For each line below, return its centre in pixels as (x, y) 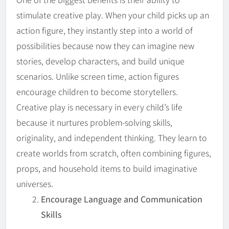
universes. (35, 183)
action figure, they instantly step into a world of (105, 30)
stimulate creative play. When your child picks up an (113, 15)
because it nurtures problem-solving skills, (94, 122)
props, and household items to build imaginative (107, 168)
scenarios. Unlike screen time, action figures (98, 76)
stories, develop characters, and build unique (100, 61)
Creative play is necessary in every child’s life (99, 107)
